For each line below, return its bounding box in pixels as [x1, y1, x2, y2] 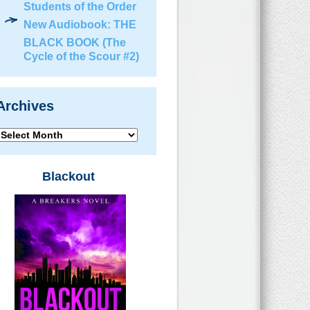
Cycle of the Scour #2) [24, 51, 139, 62]
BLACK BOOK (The [24, 37, 126, 48]
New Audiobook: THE [24, 19, 136, 30]
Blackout [42, 170, 95, 183]
